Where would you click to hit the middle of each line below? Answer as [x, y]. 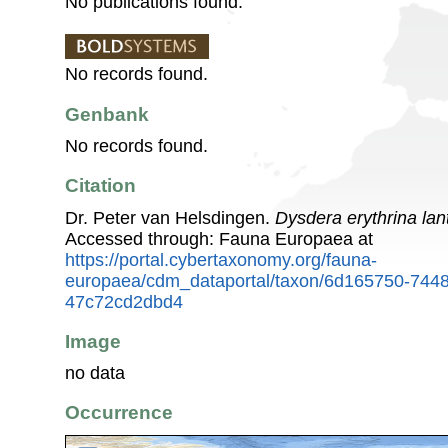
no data [95, 373]
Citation [100, 186]
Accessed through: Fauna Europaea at [219, 238]
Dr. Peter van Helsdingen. [170, 217]
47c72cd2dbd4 [124, 301]
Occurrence [119, 413]
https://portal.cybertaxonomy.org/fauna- [221, 259]
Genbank [107, 114]
